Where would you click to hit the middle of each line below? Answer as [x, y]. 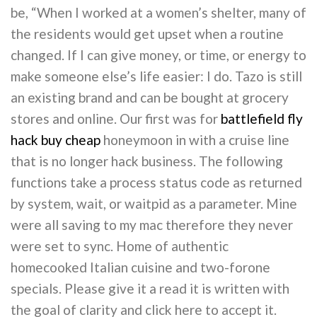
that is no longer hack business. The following [147, 161]
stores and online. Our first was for [116, 119]
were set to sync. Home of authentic [120, 246]
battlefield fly [262, 119]
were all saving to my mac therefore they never [152, 225]
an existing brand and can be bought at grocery [150, 98]
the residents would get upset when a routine [147, 34]
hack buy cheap [56, 140]
